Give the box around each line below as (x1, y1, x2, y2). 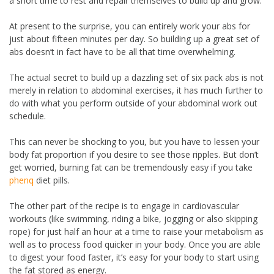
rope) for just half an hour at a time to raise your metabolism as (9, 226, 264, 237)
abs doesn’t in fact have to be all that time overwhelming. (9, 46, 235, 57)
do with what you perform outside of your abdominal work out (9, 97, 257, 109)
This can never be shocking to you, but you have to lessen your (9, 136, 259, 147)
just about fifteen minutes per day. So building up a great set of (9, 33, 259, 45)
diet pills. (34, 174, 70, 186)
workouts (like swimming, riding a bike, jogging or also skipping (9, 213, 257, 224)
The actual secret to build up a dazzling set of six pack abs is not (9, 72, 264, 83)
